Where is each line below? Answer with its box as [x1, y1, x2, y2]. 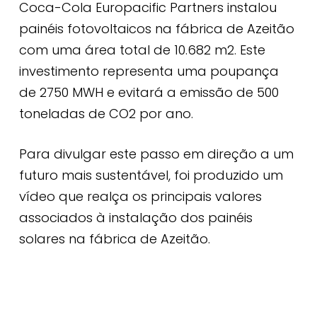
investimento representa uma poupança [18, 62, 279, 80]
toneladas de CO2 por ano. [18, 104, 193, 122]
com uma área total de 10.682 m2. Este [18, 40, 265, 59]
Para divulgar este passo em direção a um [18, 144, 294, 163]
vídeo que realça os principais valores [18, 187, 262, 205]
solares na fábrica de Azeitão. [18, 229, 210, 248]
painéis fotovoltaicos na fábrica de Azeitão [18, 19, 294, 38]
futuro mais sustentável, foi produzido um [18, 166, 283, 184]
